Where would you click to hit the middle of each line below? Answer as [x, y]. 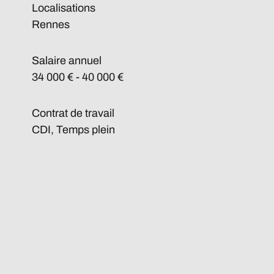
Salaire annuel [67, 61]
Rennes [51, 24]
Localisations [64, 8]
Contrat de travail [73, 113]
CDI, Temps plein [73, 130]
